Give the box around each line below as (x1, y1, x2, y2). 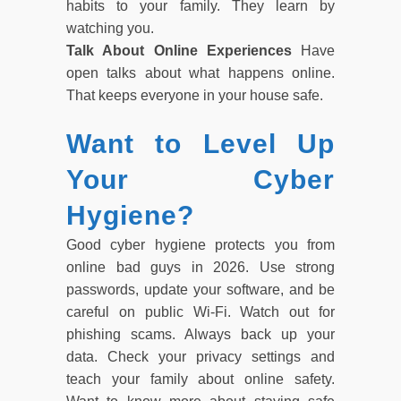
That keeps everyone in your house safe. (66, 87, 323, 103)
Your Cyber (66, 164, 335, 194)
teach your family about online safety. (66, 371, 335, 387)
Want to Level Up (66, 128, 335, 158)
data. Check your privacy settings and (66, 348, 335, 364)
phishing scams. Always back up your (66, 326, 335, 342)
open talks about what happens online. (66, 64, 335, 81)
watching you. (66, 20, 154, 36)
